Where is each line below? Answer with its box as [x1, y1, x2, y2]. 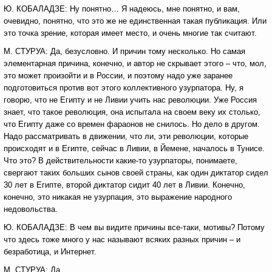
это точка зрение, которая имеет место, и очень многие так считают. [4, 29, 257, 38]
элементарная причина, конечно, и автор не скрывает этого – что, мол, [4, 59, 267, 68]
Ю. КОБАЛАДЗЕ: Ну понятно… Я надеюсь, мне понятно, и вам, [4, 4, 240, 13]
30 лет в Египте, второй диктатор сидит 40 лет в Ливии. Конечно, [4, 180, 245, 189]
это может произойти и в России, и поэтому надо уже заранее [4, 71, 233, 80]
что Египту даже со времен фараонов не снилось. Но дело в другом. [4, 120, 260, 129]
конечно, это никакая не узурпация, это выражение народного [4, 192, 232, 202]
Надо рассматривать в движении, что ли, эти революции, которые [4, 132, 248, 141]
